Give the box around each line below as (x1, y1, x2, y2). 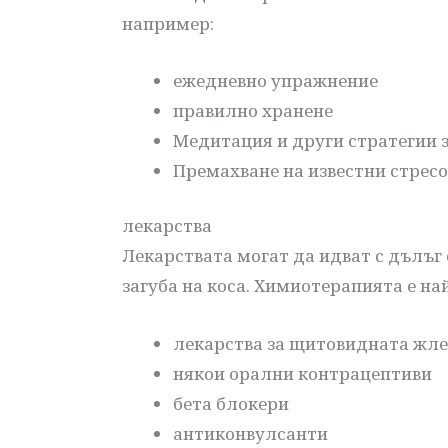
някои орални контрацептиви (173, 361, 432, 385)
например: (122, 11, 214, 35)
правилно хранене (173, 98, 333, 122)
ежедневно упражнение (173, 68, 378, 92)
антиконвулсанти (173, 421, 328, 445)
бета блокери (173, 391, 289, 415)
